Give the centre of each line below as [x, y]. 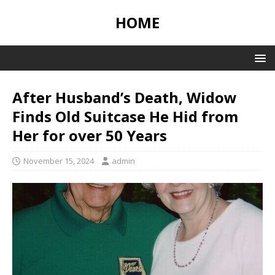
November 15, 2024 [59, 161]
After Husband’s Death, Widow [125, 97]
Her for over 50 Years [90, 135]
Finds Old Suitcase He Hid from [125, 116]
